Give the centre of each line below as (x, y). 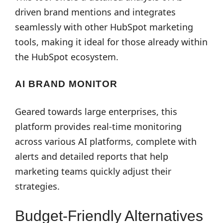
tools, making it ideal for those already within (111, 42)
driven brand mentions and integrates (95, 12)
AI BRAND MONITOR (66, 84)
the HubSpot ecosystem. (67, 57)
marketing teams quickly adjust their (93, 171)
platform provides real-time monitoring (98, 126)
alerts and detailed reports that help (92, 156)
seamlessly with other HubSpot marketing (104, 27)
